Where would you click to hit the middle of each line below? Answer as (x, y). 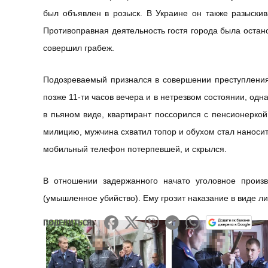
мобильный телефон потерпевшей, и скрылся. (135, 149)
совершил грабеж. (79, 48)
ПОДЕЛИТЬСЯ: (68, 223)
